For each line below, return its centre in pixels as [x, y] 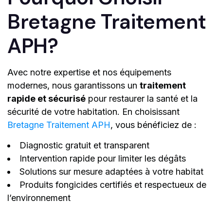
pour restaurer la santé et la [142, 99]
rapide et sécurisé [46, 99]
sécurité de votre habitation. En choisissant [93, 112]
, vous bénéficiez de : [154, 125]
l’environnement [39, 198]
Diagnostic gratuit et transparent [84, 145]
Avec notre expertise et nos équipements [89, 73]
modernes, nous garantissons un [73, 86]
